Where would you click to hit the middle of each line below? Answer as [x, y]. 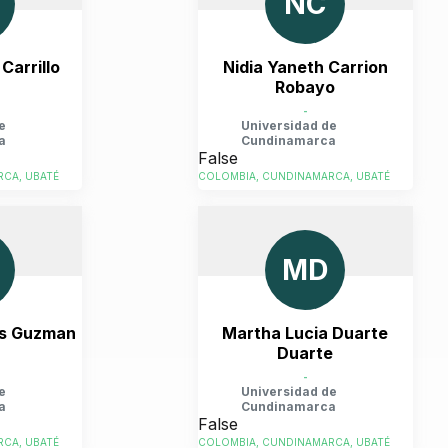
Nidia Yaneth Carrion [305, 67]
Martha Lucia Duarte [305, 333]
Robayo [305, 87]
